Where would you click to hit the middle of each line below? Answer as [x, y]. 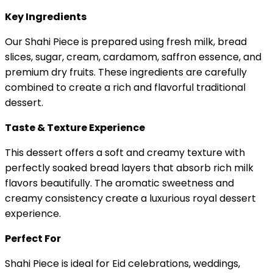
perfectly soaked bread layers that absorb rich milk [129, 168]
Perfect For [33, 238]
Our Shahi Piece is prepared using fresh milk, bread [126, 41]
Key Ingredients [46, 16]
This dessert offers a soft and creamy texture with [125, 152]
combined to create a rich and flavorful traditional [125, 87]
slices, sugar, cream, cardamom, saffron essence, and [133, 57]
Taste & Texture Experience [75, 127]
